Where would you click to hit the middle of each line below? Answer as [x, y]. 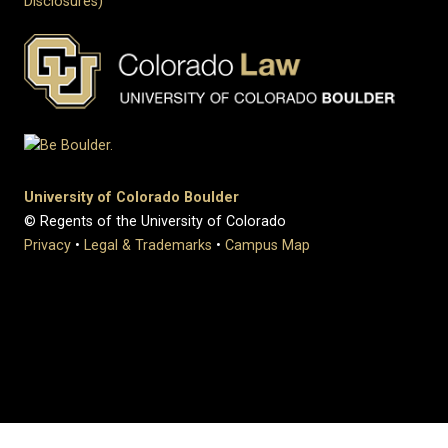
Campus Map [267, 246]
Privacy [47, 246]
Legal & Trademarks [148, 246]
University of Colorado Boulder [131, 198]
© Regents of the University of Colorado [155, 222]
